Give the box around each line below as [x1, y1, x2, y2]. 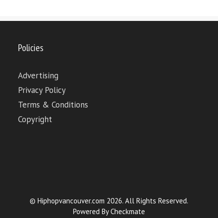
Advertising [18, 70, 59, 81]
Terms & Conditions [18, 99, 89, 110]
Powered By [73, 207, 110, 217]
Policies [18, 41, 44, 54]
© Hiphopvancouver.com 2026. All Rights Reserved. [30, 196, 188, 206]
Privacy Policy [18, 85, 66, 96]
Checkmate [110, 207, 145, 217]
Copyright [18, 114, 53, 125]
